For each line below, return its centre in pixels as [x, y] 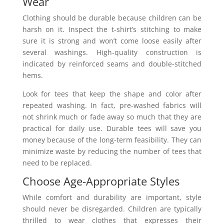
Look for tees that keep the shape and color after [112, 93]
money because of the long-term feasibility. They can [112, 139]
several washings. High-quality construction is [112, 52]
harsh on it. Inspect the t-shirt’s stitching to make [112, 29]
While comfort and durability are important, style [112, 197]
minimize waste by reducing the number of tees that [112, 151]
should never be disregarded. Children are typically [112, 208]
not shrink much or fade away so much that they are [112, 116]
